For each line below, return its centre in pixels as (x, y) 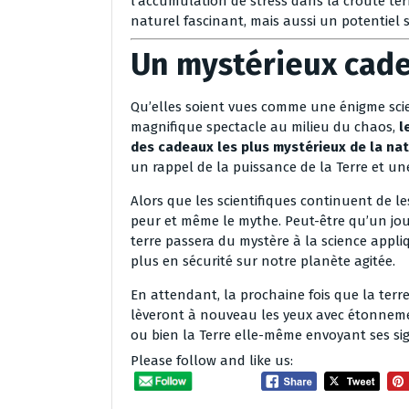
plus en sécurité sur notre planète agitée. (263, 262)
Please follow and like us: (212, 361)
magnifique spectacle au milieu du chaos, (265, 127)
